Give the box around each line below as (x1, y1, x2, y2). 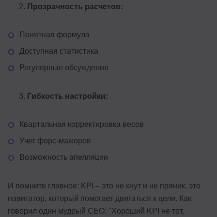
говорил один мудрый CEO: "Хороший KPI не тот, (8, 206, 184, 215)
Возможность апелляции (19, 153, 108, 161)
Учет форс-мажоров (19, 136, 91, 145)
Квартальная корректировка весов (19, 120, 144, 128)
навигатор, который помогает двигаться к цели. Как (8, 194, 191, 202)
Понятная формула (19, 30, 90, 39)
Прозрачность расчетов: (27, 2, 123, 11)
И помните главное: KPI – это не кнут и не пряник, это (8, 181, 201, 190)
